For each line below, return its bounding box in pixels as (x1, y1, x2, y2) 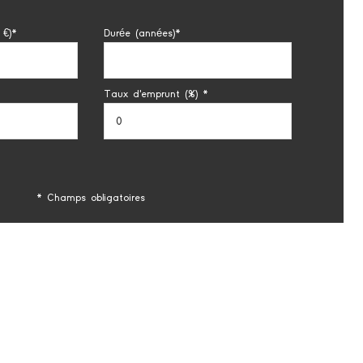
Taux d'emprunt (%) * (104, 89, 208, 100)
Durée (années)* (104, 28, 181, 40)
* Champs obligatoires (36, 193, 145, 204)
